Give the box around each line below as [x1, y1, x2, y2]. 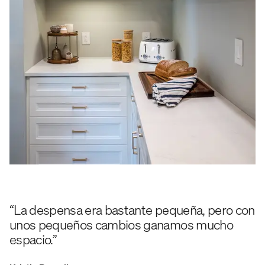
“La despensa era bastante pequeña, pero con [9, 201, 255, 218]
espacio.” [9, 230, 57, 248]
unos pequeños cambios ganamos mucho [9, 215, 233, 233]
